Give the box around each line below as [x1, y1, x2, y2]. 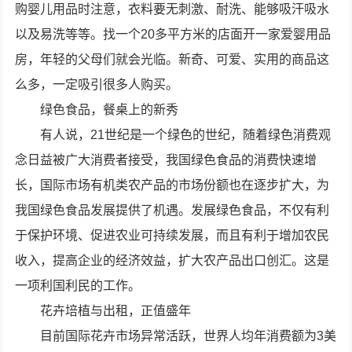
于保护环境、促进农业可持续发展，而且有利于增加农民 [15, 229, 330, 242]
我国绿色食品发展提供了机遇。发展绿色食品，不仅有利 [15, 203, 330, 217]
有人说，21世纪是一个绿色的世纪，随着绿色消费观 [40, 128, 332, 141]
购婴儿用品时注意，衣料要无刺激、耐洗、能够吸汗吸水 [15, 2, 330, 16]
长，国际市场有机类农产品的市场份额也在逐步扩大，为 [15, 178, 330, 192]
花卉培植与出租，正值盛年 [40, 304, 192, 317]
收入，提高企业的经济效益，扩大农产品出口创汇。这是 [15, 254, 330, 267]
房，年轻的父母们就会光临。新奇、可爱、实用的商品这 [15, 53, 330, 66]
